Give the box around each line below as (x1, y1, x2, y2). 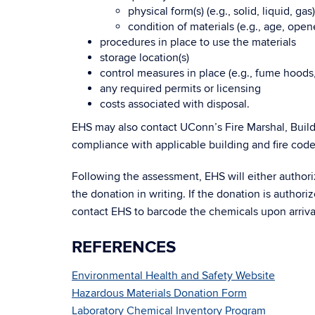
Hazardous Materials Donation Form (72, 286, 247, 300)
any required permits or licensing (100, 82, 261, 96)
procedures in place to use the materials (100, 35, 296, 49)
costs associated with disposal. (100, 97, 250, 111)
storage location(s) (100, 51, 189, 65)
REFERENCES (72, 237, 176, 257)
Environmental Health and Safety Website (72, 269, 275, 283)
